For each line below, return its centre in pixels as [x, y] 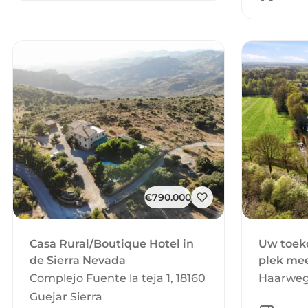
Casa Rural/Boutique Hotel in [112, 244]
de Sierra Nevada [78, 260]
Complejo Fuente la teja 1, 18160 [118, 278]
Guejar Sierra [66, 297]
